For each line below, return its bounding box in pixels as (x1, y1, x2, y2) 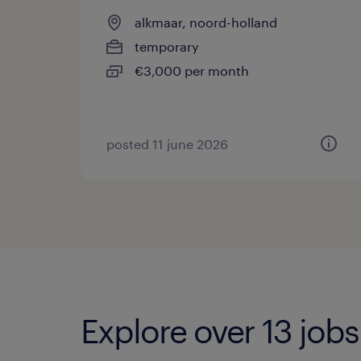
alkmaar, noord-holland (135, 15, 277, 30)
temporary (135, 39, 199, 54)
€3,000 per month (135, 63, 249, 78)
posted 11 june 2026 (106, 136, 228, 151)
